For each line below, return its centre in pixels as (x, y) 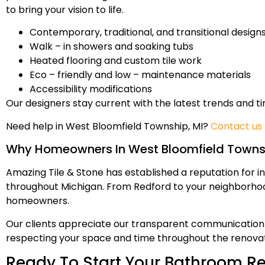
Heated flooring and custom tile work (116, 61)
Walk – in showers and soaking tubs (112, 47)
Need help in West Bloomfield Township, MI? (108, 126)
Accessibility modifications (91, 89)
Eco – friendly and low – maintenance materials (140, 75)
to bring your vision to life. (65, 9)
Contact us (236, 126)
